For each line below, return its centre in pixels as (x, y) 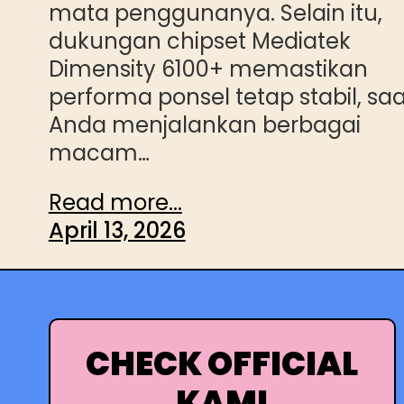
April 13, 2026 (117, 230)
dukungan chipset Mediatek (199, 41)
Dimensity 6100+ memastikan (208, 69)
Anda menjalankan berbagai (204, 124)
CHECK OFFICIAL (222, 364)
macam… (99, 152)
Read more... (115, 202)
